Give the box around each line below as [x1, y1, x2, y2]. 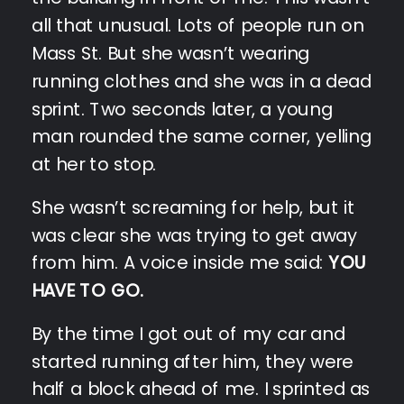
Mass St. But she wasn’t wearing [32, 40, 309, 66]
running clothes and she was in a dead [32, 68, 372, 94]
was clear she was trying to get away [32, 222, 358, 248]
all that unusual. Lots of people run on [32, 12, 364, 38]
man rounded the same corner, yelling [32, 124, 372, 150]
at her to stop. [32, 151, 157, 177]
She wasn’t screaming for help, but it [32, 194, 355, 220]
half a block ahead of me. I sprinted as [32, 376, 371, 402]
